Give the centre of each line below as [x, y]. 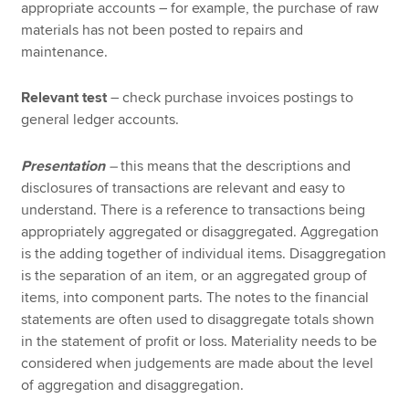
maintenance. [65, 52]
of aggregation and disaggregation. [133, 385]
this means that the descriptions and [236, 166]
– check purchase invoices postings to [232, 98]
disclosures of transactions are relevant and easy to [184, 188]
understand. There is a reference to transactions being [194, 210]
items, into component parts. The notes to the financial [195, 297]
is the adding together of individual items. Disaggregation [204, 253]
